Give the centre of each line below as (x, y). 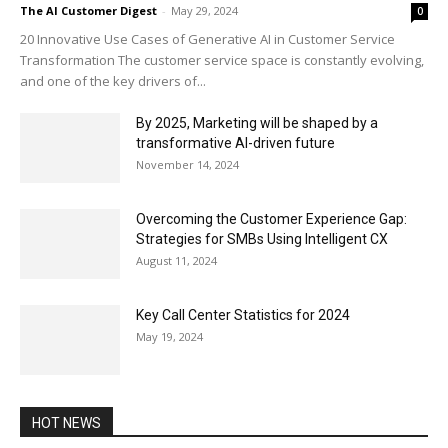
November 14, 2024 (187, 165)
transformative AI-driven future (235, 143)
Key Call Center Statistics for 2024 (243, 315)
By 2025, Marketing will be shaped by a (257, 123)
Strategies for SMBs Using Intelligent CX (262, 239)
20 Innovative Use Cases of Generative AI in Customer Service (207, 39)
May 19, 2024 (169, 337)
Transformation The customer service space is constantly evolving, (222, 60)
